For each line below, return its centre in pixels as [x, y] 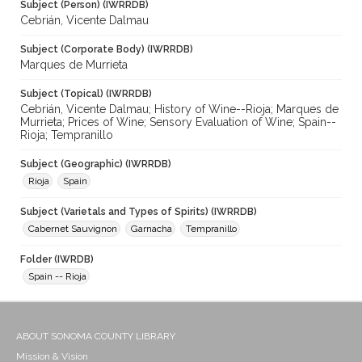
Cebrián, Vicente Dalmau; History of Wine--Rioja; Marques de [179, 109]
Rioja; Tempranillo [67, 135]
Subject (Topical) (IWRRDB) [86, 94]
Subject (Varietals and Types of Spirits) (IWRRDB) [139, 212]
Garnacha [152, 229]
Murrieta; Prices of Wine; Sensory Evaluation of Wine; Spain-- [178, 122]
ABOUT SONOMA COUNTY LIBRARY [96, 337]
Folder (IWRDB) [57, 260]
